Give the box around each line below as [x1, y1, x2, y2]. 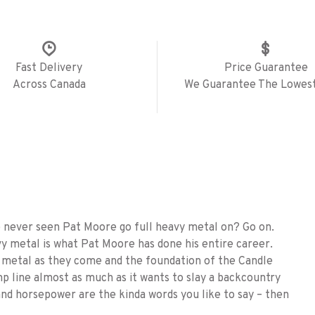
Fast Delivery [15, 61, 83, 76]
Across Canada [12, 78, 86, 93]
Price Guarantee [224, 61, 308, 76]
